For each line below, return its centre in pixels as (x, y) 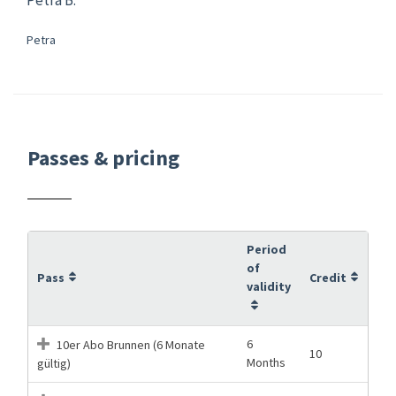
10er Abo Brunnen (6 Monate (129, 344)
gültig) (54, 363)
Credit (328, 277)
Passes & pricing (103, 157)
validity (269, 286)
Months (266, 362)
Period (267, 249)
